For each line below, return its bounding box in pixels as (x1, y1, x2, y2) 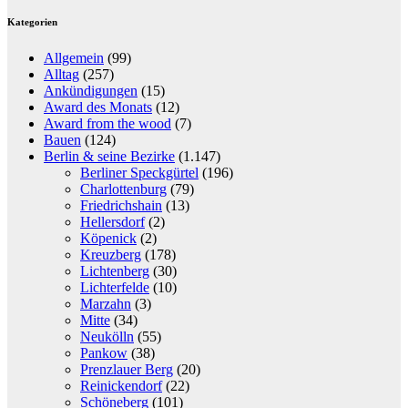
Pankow (80, 344, 127, 361)
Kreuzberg (80, 246, 141, 262)
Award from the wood (44, 115, 171, 131)
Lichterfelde (80, 279, 149, 295)
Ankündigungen (44, 82, 138, 98)
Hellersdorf (80, 213, 145, 229)
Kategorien (7, 15, 57, 27)
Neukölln (80, 328, 134, 344)
